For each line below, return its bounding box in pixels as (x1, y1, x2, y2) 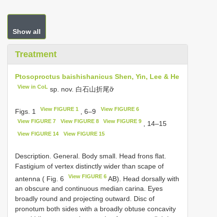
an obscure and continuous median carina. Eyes (15, 185, 163, 193)
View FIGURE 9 (103, 118, 141, 124)
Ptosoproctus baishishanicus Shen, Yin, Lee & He (15, 73, 179, 80)
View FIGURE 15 (63, 130, 105, 137)
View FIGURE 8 (60, 118, 99, 124)
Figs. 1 (15, 107, 38, 115)
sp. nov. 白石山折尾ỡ (48, 85, 114, 93)
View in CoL (17, 84, 48, 90)
